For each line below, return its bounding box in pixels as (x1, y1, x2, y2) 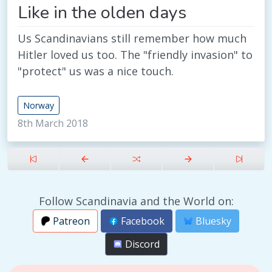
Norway (23, 100, 54, 112)
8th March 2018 (18, 117, 88, 131)
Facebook (118, 214, 165, 228)
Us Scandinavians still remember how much (18, 31, 246, 46)
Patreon (50, 214, 90, 228)
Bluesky (193, 214, 231, 228)
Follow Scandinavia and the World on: (38, 194, 234, 209)
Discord (122, 237, 160, 251)
